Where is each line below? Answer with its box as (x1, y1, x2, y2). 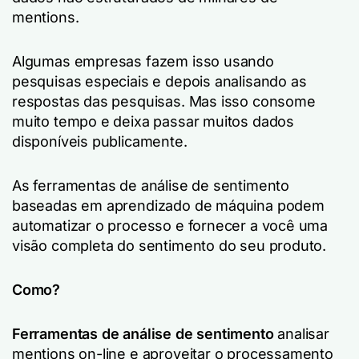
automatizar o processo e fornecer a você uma (12, 216, 329, 234)
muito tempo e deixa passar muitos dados (12, 112, 294, 130)
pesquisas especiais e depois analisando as (12, 72, 307, 90)
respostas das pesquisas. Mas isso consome (12, 92, 316, 110)
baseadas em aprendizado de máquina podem (12, 196, 325, 214)
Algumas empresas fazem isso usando (12, 52, 274, 70)
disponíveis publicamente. (12, 132, 188, 150)
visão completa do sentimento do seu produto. (12, 236, 327, 254)
